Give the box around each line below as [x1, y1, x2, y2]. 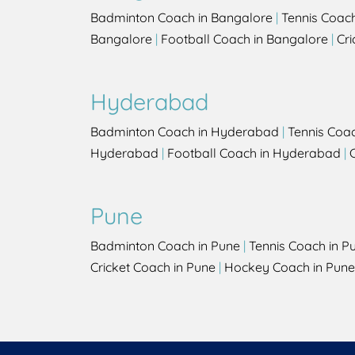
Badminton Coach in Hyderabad [90, 124, 279, 140]
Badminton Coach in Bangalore [90, 10, 273, 26]
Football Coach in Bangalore [161, 31, 328, 48]
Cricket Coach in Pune [90, 259, 216, 276]
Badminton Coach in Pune [90, 238, 240, 254]
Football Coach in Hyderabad [167, 145, 341, 162]
